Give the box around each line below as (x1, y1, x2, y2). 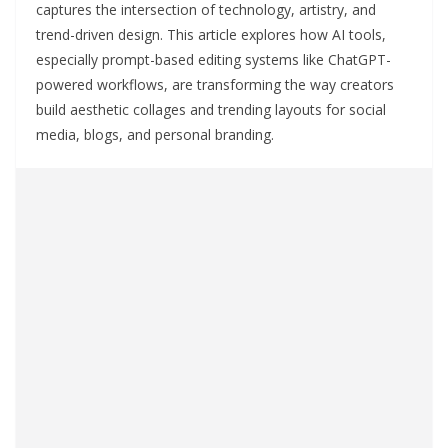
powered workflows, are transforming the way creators (36, 75, 394, 95)
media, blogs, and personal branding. (36, 125, 274, 145)
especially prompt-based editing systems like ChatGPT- (36, 50, 391, 70)
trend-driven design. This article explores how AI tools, (36, 25, 386, 45)
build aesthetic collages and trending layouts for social (36, 100, 386, 120)
